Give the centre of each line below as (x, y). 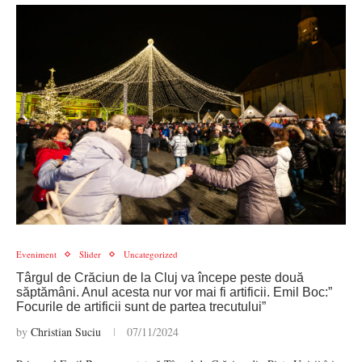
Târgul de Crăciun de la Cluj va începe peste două (160, 278)
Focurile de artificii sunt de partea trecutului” (141, 307)
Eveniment (36, 254)
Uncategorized (151, 254)
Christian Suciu (66, 332)
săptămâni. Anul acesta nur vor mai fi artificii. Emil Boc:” (174, 292)
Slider (90, 254)
